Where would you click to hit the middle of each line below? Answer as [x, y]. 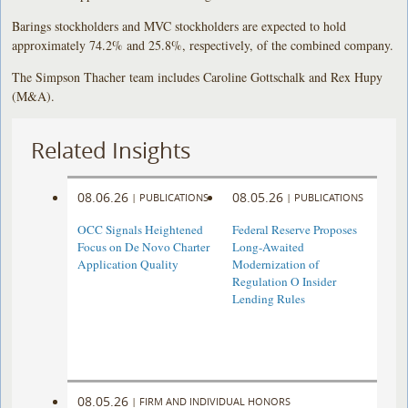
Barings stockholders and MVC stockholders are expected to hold [179, 25]
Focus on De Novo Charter [144, 247]
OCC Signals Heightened [141, 230]
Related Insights [111, 150]
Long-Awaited [268, 247]
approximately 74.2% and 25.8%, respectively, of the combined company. [203, 45]
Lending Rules [268, 299]
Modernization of [275, 265]
